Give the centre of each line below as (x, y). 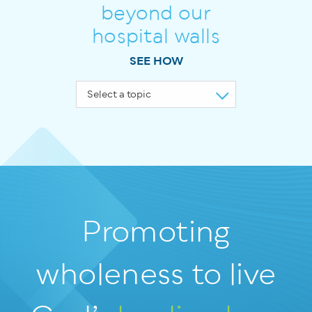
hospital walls (156, 37)
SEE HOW (156, 61)
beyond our (156, 14)
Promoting (156, 233)
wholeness (110, 275)
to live (230, 275)
